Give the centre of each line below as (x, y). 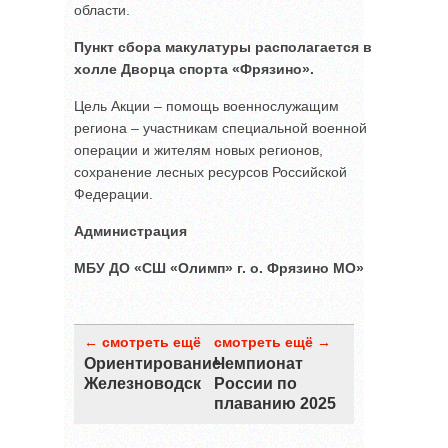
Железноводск (142, 383)
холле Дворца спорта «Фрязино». (194, 69)
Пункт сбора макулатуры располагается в (223, 47)
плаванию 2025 (275, 403)
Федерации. (113, 194)
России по (255, 383)
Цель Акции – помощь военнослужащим (206, 106)
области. (102, 10)
